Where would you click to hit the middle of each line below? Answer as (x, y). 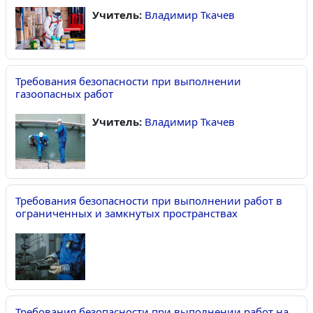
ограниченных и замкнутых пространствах (126, 213)
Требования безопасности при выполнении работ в (149, 200)
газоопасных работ (64, 94)
